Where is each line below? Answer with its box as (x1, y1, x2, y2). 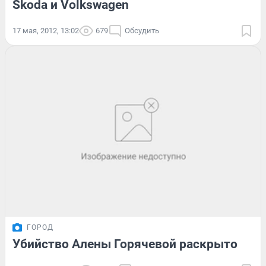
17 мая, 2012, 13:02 (12, 26, 79, 36)
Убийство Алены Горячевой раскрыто (12, 236, 237, 251)
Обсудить (125, 26, 159, 36)
